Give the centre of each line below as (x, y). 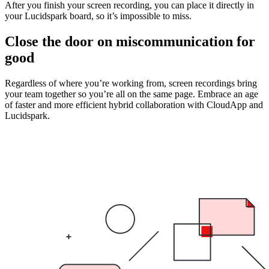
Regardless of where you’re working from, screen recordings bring (131, 83)
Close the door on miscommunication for (130, 42)
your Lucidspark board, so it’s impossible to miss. (98, 16)
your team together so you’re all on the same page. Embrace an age (131, 94)
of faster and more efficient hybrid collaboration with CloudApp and (134, 105)
